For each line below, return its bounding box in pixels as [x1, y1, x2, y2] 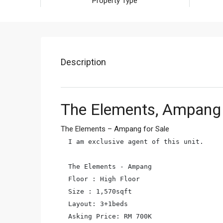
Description [61, 57, 106, 67]
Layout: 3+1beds [68, 200, 128, 208]
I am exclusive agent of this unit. [68, 138, 204, 145]
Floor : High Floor [68, 175, 140, 183]
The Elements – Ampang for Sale [61, 124, 169, 133]
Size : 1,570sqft [68, 188, 132, 195]
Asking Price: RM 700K [68, 213, 152, 220]
